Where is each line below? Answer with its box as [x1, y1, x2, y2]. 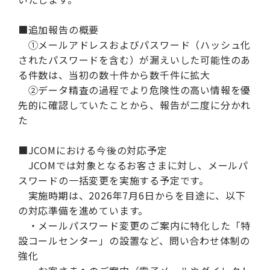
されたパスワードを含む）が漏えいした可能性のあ [17, 52, 251, 67]
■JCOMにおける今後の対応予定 [17, 143, 168, 157]
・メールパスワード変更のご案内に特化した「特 [17, 218, 251, 233]
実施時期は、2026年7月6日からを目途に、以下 [17, 188, 246, 202]
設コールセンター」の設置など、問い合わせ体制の [17, 233, 251, 248]
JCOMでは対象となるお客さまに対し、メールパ [17, 158, 249, 172]
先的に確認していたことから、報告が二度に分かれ [17, 98, 251, 112]
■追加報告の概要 [17, 22, 99, 37]
